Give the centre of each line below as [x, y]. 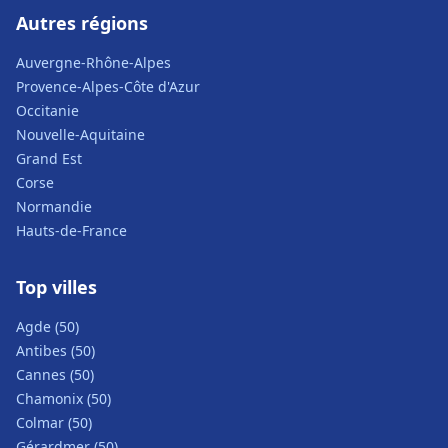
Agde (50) [47, 326]
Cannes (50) [55, 374]
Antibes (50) [55, 350]
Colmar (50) [54, 422]
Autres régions [82, 23]
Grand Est [49, 158]
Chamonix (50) [63, 398]
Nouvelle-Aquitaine [80, 134]
